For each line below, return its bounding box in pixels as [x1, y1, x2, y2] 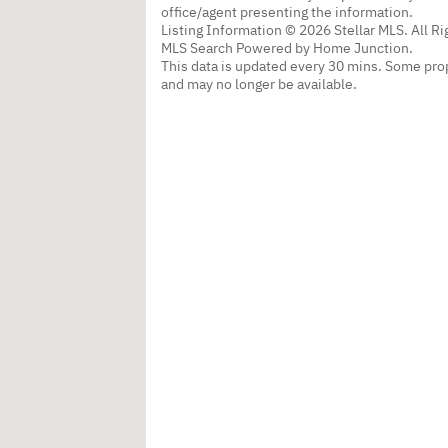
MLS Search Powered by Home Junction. [161, 38, 413, 57]
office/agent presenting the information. [161, 2, 413, 21]
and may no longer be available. [161, 74, 357, 93]
